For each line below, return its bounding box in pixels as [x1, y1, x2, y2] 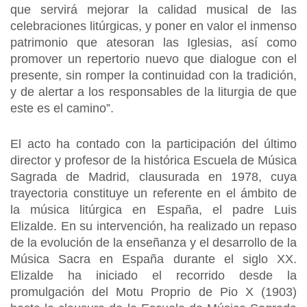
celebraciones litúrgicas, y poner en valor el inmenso [10, 19, 297, 33]
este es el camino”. [10, 101, 114, 115]
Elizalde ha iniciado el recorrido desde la [10, 269, 297, 282]
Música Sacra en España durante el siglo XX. [10, 252, 297, 266]
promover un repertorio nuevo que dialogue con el [10, 52, 297, 66]
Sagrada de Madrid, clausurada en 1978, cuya [10, 170, 297, 184]
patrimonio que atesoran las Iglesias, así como [10, 36, 297, 49]
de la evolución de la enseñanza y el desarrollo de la [10, 236, 297, 249]
